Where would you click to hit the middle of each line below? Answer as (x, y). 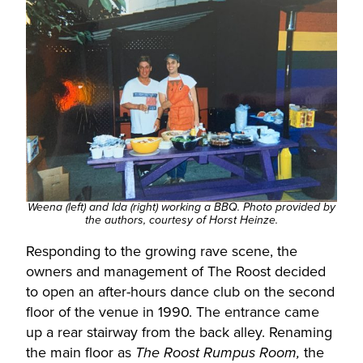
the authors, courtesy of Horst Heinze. (181, 221)
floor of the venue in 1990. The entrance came (173, 312)
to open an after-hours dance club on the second (180, 292)
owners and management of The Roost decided (176, 272)
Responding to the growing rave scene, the (162, 252)
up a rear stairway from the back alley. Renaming (179, 333)
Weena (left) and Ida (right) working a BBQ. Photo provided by (181, 208)
